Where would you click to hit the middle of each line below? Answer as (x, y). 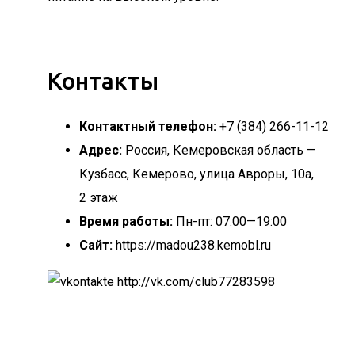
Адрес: (101, 150)
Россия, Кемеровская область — (221, 150)
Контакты (103, 81)
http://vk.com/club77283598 (196, 282)
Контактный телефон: (148, 126)
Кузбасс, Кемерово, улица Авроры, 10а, (197, 174)
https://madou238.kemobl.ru (193, 245)
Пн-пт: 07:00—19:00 (231, 221)
